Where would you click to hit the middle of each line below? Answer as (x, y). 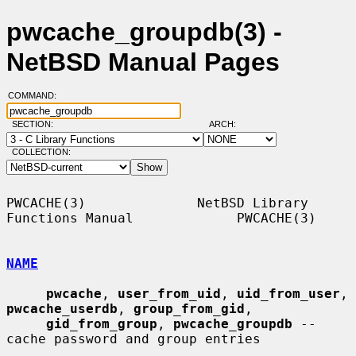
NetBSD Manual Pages (143, 62)
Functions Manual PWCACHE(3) (161, 218)
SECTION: (36, 124)
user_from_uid (169, 293)
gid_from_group (102, 323)
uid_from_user (288, 293)
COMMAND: (37, 96)
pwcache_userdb (62, 308)
